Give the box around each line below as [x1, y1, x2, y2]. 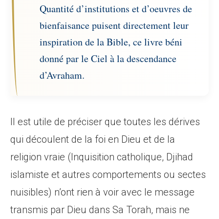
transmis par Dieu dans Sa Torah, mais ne [10, 204, 190, 216]
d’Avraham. [40, 68, 85, 82]
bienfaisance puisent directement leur [40, 19, 189, 32]
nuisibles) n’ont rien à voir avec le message [10, 186, 195, 198]
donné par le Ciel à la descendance [40, 52, 177, 66]
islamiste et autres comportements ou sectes [10, 169, 206, 181]
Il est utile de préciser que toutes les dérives [10, 116, 200, 128]
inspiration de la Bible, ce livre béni [40, 35, 183, 49]
